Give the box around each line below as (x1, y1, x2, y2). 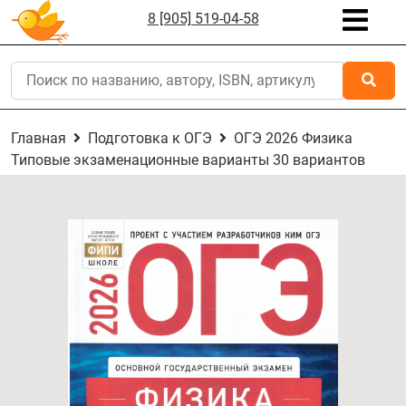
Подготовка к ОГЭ (88, 130, 212, 147)
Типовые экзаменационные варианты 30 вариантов (11, 151, 365, 169)
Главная (11, 130, 66, 147)
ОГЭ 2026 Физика (234, 130, 353, 147)
